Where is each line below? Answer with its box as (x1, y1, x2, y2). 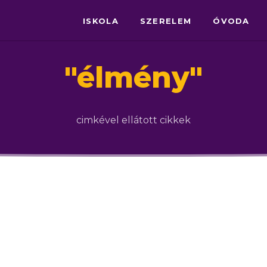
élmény (77, 60, 190, 95)
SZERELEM (139, 16, 192, 26)
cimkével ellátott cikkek (76, 114, 191, 126)
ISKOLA (83, 16, 119, 26)
